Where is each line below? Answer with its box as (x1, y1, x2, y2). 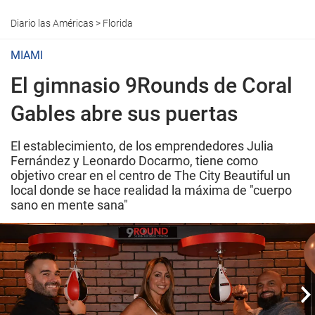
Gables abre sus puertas (11, 101, 238, 126)
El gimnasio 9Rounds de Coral (11, 73, 292, 98)
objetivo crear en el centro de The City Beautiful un (11, 168, 290, 183)
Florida (103, 18, 133, 29)
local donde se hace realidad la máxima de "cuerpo (11, 183, 292, 198)
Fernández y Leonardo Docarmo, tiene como (11, 153, 258, 168)
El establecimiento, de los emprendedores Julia (11, 139, 274, 153)
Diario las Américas (11, 18, 94, 29)
